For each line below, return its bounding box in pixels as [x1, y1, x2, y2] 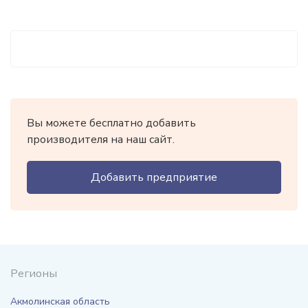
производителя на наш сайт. [27, 132, 175, 147]
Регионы [10, 266, 57, 281]
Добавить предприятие [91, 170, 217, 185]
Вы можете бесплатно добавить [27, 115, 196, 131]
